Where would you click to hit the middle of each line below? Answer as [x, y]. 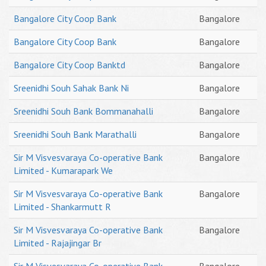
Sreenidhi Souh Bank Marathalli [75, 134]
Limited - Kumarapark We [63, 170]
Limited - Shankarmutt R [62, 207]
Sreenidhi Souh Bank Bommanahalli [83, 111]
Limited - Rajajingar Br [58, 243]
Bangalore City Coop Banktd [69, 65]
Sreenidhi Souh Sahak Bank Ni [71, 88]
